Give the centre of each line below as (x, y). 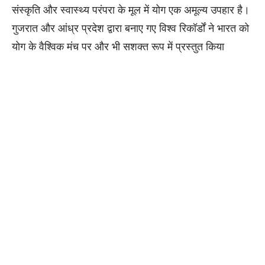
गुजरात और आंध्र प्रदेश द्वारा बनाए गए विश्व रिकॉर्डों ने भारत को (130, 28)
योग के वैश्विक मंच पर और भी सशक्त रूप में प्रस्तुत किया (118, 46)
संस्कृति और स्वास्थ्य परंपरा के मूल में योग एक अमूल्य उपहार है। (131, 10)
